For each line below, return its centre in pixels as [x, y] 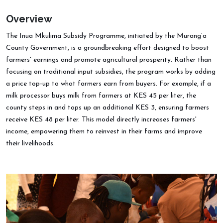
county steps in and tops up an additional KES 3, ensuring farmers [108, 108]
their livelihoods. [30, 143]
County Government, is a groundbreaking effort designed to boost [108, 48]
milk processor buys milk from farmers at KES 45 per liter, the [101, 96]
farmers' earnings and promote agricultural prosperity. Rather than [109, 60]
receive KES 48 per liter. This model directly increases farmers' [101, 119]
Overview [29, 19]
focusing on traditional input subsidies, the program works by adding [111, 72]
